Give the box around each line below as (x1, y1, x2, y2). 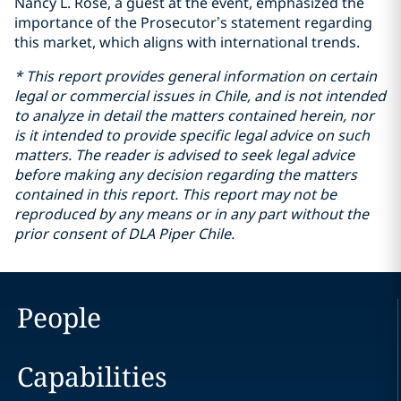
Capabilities (16, 358, 167, 395)
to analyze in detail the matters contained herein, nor (14, 106, 374, 125)
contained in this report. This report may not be (14, 184, 337, 204)
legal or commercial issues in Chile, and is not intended (14, 86, 386, 106)
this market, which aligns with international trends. (14, 32, 360, 52)
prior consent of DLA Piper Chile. (14, 224, 235, 243)
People (16, 299, 101, 336)
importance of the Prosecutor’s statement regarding (14, 13, 372, 32)
